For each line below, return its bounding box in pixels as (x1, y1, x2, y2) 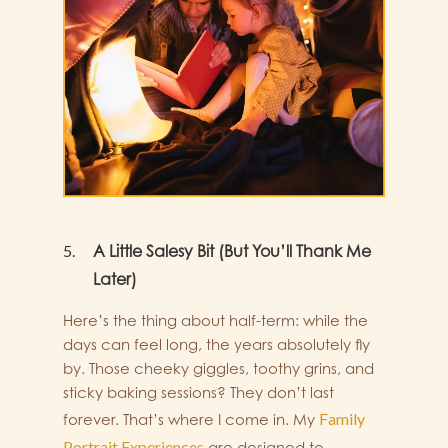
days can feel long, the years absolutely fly (63, 335, 370, 355)
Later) (93, 269, 137, 290)
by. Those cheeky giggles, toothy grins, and (63, 359, 374, 379)
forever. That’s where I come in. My (63, 410, 319, 430)
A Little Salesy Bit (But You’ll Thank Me (93, 241, 371, 262)
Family (319, 409, 365, 429)
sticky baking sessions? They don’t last (63, 383, 334, 403)
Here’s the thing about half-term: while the (63, 311, 368, 331)
